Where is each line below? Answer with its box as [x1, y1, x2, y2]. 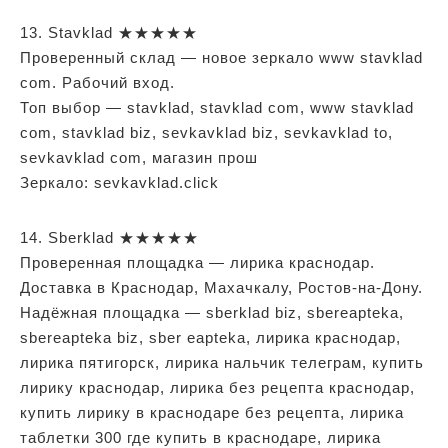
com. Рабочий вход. [20, 73, 175, 91]
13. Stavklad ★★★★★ [20, 23, 198, 41]
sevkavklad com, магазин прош [20, 148, 258, 166]
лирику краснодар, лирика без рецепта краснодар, [20, 378, 415, 396]
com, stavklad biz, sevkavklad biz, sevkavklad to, [20, 123, 393, 141]
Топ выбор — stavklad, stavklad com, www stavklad [20, 98, 414, 116]
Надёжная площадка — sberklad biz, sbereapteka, [20, 303, 404, 321]
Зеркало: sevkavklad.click [20, 173, 219, 191]
